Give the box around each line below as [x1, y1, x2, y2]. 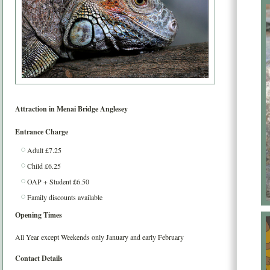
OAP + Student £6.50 [27, 177, 89, 187]
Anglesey [100, 104, 128, 115]
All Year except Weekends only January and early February [15, 232, 184, 242]
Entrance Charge [15, 127, 68, 137]
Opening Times [15, 210, 62, 221]
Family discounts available [27, 192, 102, 202]
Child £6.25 [27, 161, 61, 171]
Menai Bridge [57, 104, 98, 115]
